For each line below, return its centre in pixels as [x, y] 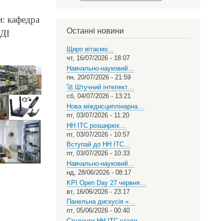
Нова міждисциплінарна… [105, 106]
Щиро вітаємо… [90, 49]
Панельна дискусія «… [101, 202]
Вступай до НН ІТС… [98, 145]
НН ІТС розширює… [96, 125]
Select [75, 5]
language [79, 22]
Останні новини [95, 31]
